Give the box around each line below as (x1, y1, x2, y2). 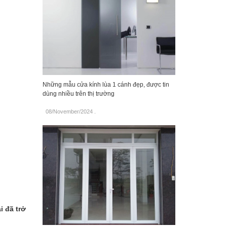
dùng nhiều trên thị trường (42, 90, 115, 98)
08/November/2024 (45, 108, 93, 115)
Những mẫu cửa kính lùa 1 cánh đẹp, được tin (42, 81, 169, 89)
